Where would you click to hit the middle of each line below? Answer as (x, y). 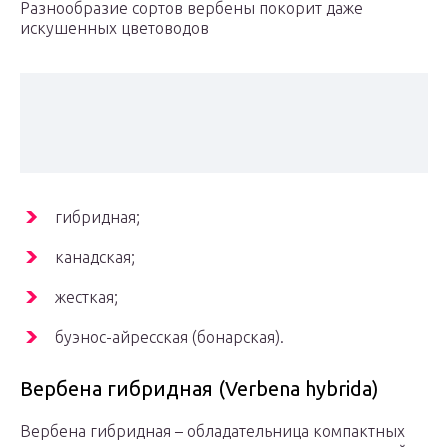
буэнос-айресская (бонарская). (169, 337)
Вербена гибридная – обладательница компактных (212, 431)
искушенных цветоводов (114, 28)
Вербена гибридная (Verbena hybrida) (199, 389)
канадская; (95, 257)
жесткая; (86, 297)
